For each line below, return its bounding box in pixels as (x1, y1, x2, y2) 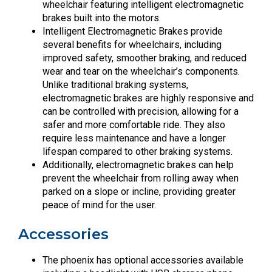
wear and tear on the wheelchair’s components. (42, 65, 240, 77)
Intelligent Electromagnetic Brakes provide (42, 25, 223, 37)
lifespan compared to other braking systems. (42, 145, 233, 157)
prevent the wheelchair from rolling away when (42, 172, 239, 184)
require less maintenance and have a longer (42, 132, 226, 144)
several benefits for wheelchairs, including (42, 38, 222, 50)
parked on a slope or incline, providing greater (42, 185, 236, 197)
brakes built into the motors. (42, 12, 161, 24)
